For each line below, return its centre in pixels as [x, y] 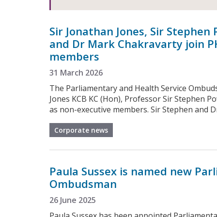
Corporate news [81, 130]
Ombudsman [83, 183]
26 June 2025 [73, 200]
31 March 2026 [76, 72]
